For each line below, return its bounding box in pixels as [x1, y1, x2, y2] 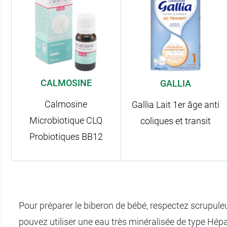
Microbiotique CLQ [29, 115, 103, 126]
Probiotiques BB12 [29, 131, 103, 142]
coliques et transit [140, 116, 211, 127]
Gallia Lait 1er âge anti [131, 99, 219, 110]
